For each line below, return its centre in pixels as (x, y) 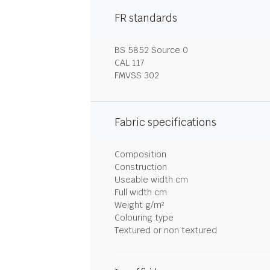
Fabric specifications (165, 122)
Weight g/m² (139, 205)
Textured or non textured (166, 230)
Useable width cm (151, 180)
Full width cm (141, 192)
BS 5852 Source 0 (151, 50)
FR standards (146, 18)
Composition (140, 154)
